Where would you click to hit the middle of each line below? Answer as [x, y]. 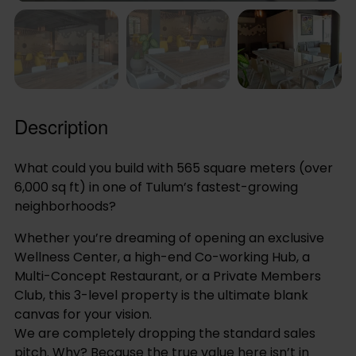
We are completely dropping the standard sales [165, 334]
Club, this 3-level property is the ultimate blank [161, 296]
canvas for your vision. [83, 315]
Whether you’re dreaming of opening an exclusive [169, 238]
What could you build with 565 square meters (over [174, 168]
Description [61, 126]
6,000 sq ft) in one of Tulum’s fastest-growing [156, 188]
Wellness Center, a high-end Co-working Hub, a [162, 257]
